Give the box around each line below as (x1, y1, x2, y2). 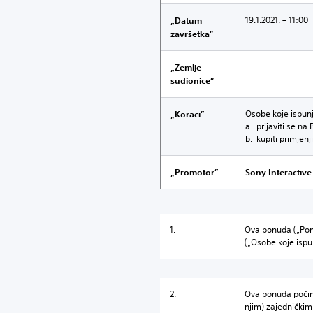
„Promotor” (170, 166, 219, 177)
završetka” (170, 28, 214, 39)
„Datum (170, 15, 202, 26)
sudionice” (170, 75, 214, 86)
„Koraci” (170, 108, 205, 119)
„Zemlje (170, 61, 201, 73)
